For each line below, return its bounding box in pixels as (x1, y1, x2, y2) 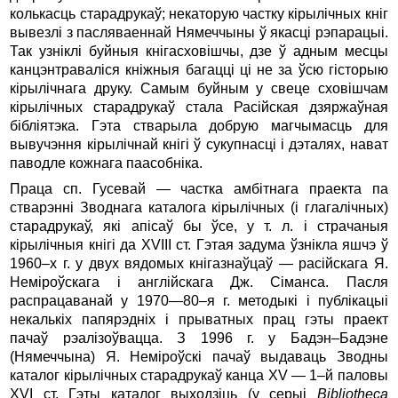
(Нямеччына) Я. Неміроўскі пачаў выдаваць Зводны (10, 348, 388, 364)
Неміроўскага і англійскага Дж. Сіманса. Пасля (10, 274, 388, 290)
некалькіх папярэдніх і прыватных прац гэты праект (10, 311, 388, 327)
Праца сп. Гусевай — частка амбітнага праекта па (10, 180, 388, 196)
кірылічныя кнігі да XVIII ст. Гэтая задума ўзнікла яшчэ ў (10, 236, 388, 252)
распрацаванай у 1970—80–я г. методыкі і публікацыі (10, 292, 388, 308)
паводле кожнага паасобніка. (10, 155, 203, 171)
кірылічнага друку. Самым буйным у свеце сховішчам (10, 80, 388, 96)
